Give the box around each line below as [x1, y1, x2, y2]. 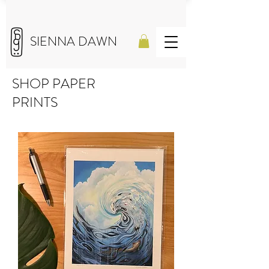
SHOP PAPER [12, 73, 95, 94]
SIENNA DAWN [30, 32, 117, 50]
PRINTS [12, 92, 58, 112]
